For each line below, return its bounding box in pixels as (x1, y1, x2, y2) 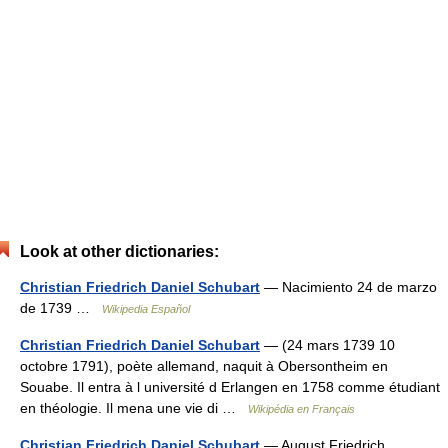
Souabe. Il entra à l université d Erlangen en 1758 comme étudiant (20, 378, 440, 395)
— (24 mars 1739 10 (260, 336, 395, 353)
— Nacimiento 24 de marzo (260, 278, 437, 295)
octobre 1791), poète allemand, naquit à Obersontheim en (20, 357, 388, 374)
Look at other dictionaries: (20, 242, 219, 260)
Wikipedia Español (102, 302, 190, 315)
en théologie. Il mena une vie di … (20, 399, 248, 416)
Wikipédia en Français (248, 402, 355, 415)
